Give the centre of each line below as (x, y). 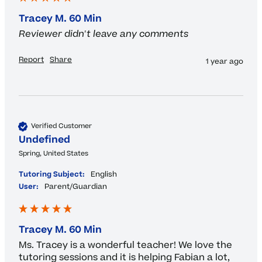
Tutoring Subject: (52, 174)
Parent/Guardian (78, 186)
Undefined (44, 139)
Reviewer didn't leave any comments (104, 34)
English (106, 174)
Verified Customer (61, 126)
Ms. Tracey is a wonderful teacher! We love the (125, 245)
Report (31, 59)
